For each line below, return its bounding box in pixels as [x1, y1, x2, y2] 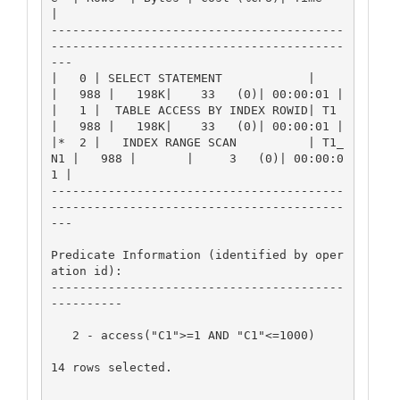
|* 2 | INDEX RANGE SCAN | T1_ [50, 135, 344, 149]
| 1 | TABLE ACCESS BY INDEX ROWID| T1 [50, 103, 337, 117]
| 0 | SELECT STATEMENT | [50, 71, 315, 85]
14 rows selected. [50, 360, 172, 374]
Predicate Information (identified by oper [50, 247, 344, 262]
